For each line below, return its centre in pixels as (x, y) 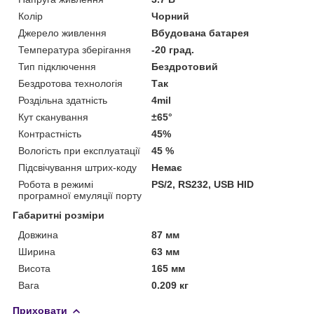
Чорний (171, 16)
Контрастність (50, 134)
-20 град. (173, 49)
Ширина (37, 251)
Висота (34, 268)
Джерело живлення (62, 33)
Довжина (38, 234)
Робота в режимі (56, 184)
